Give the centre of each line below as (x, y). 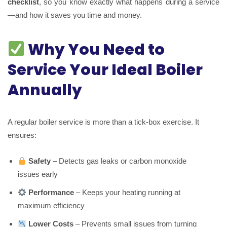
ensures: (22, 135)
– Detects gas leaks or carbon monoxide (119, 161)
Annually (45, 90)
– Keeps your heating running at (127, 193)
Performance (51, 193)
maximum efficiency (51, 206)
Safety (40, 161)
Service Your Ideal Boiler (105, 70)
